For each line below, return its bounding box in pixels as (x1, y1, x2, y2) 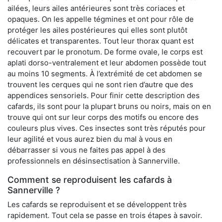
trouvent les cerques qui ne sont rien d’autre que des (7, 80, 193, 90)
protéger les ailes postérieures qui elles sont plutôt (7, 25, 187, 35)
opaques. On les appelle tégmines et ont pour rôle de (7, 14, 194, 24)
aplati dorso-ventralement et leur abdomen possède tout (7, 58, 206, 68)
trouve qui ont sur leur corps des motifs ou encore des (7, 112, 199, 122)
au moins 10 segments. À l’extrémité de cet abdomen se (7, 69, 202, 79)
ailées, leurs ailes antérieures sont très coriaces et (7, 3, 185, 13)
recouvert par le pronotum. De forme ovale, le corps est (7, 47, 203, 57)
